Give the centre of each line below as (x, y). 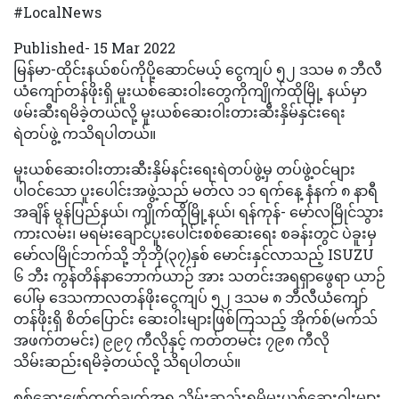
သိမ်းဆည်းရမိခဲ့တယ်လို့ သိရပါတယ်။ (127, 361)
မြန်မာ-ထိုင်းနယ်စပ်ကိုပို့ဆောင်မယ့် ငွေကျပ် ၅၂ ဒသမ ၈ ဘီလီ (198, 69)
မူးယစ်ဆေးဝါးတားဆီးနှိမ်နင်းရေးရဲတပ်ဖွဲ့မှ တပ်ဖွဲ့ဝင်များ (184, 168)
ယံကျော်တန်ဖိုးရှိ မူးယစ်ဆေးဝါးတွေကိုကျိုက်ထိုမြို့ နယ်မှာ (190, 90)
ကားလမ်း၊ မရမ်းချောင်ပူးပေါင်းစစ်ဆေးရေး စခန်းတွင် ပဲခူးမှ (195, 232)
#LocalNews (57, 12)
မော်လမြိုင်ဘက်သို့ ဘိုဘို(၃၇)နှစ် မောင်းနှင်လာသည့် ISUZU (194, 254)
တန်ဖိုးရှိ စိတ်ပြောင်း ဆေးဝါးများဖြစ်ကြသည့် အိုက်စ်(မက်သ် (195, 318)
